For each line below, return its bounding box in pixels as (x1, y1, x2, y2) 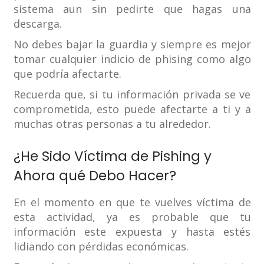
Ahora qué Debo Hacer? (13, 166, 176, 186)
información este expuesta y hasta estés (13, 225, 251, 239)
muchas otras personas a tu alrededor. (13, 117, 211, 131)
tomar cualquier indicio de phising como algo (13, 52, 251, 67)
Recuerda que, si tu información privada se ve (13, 87, 251, 102)
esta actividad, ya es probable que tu (13, 210, 251, 225)
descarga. (13, 16, 62, 31)
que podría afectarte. (13, 67, 121, 81)
